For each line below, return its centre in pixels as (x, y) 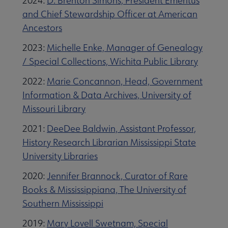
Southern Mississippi (63, 203)
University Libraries (60, 156)
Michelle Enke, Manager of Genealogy (125, 47)
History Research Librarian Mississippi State (109, 142)
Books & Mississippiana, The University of (104, 189)
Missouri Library (54, 108)
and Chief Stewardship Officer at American (110, 14)
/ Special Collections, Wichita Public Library (110, 61)
